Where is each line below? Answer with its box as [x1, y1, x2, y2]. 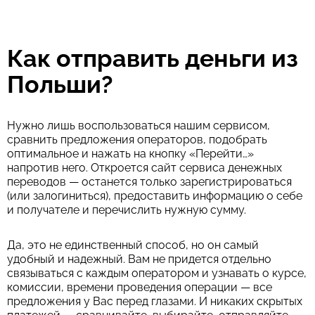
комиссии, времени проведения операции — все [7, 281, 272, 294]
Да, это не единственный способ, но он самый [7, 238, 259, 252]
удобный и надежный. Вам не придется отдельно [7, 252, 271, 266]
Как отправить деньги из [7, 44, 298, 72]
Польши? [7, 70, 113, 98]
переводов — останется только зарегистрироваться [7, 175, 292, 188]
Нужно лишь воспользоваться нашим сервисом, [7, 119, 270, 132]
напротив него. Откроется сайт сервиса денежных [7, 161, 282, 174]
